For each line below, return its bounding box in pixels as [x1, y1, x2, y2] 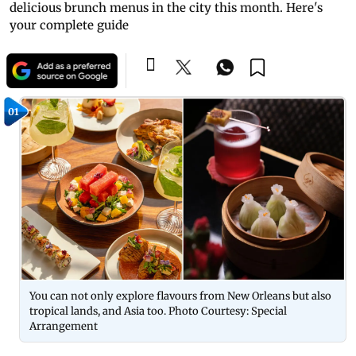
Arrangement [29, 319, 98, 333]
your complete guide [10, 17, 129, 33]
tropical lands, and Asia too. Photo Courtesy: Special [29, 304, 287, 318]
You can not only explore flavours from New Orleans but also [29, 288, 331, 303]
